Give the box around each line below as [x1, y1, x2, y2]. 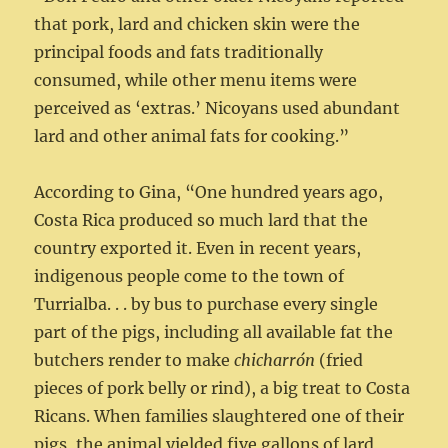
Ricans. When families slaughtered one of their [34, 406, 405, 427]
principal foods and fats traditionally [34, 42, 324, 63]
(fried [315, 350, 364, 371]
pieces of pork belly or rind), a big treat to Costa [34, 378, 411, 399]
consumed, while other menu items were [34, 70, 358, 91]
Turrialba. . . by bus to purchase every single [34, 294, 379, 315]
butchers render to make [34, 350, 235, 371]
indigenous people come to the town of [34, 266, 345, 287]
